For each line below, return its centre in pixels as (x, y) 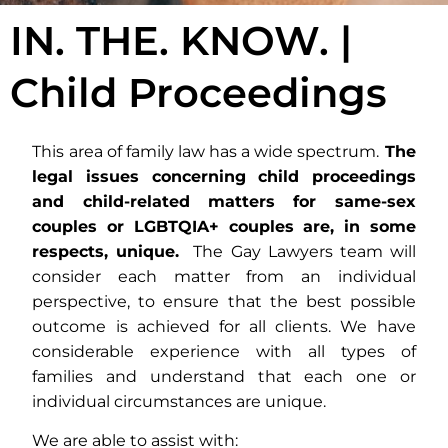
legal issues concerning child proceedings (224, 176)
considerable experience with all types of (224, 351)
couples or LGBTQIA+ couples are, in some (224, 226)
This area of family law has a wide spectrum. (206, 151)
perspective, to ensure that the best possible (224, 301)
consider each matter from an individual (224, 276)
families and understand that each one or (224, 376)
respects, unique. (106, 251)
